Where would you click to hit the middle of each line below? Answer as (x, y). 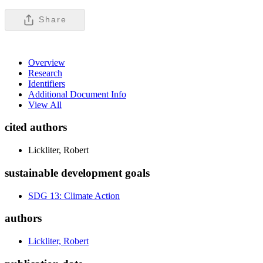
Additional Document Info (77, 94)
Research (45, 73)
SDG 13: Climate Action (74, 195)
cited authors (36, 127)
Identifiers (47, 83)
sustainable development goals (77, 173)
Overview (47, 62)
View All (45, 104)
